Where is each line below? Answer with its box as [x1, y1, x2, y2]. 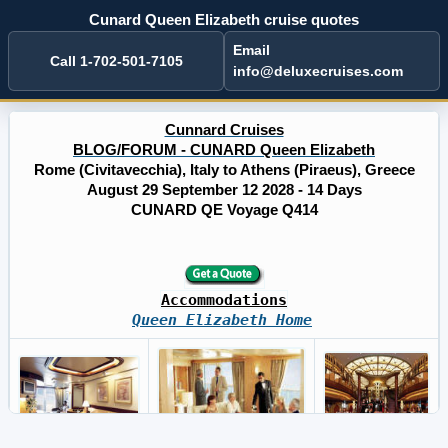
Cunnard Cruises [164, 121, 284, 138]
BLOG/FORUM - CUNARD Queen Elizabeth [73, 141, 375, 158]
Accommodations [161, 291, 287, 309]
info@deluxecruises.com [233, 63, 403, 79]
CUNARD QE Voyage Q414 [130, 201, 318, 218]
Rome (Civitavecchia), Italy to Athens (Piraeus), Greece [33, 161, 415, 178]
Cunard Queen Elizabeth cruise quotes [89, 11, 359, 28]
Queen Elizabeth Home [132, 311, 312, 329]
